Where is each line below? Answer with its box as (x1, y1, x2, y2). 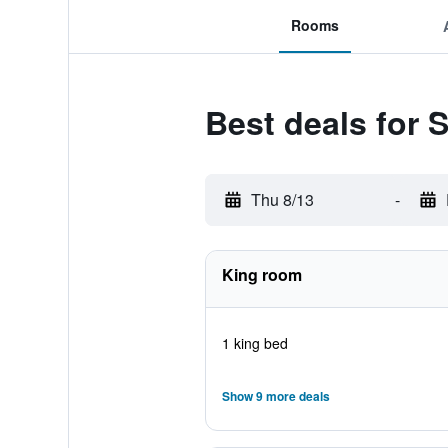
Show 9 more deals (221, 387, 330, 405)
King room (221, 263, 302, 286)
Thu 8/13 (250, 188, 314, 211)
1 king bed (221, 333, 288, 353)
